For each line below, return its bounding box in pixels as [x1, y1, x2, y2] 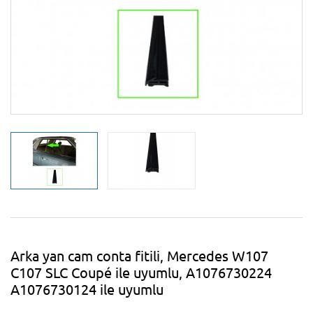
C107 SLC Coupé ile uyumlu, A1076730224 [10, 263, 272, 281]
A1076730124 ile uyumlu [10, 279, 163, 298]
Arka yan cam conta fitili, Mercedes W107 [10, 246, 268, 264]
